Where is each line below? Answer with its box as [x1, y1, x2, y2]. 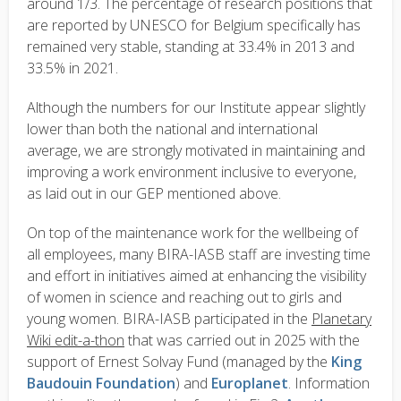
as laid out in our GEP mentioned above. [27, 183, 281, 204]
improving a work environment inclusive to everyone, [27, 162, 356, 183]
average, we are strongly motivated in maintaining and [27, 141, 365, 161]
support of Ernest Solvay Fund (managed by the [27, 352, 331, 372]
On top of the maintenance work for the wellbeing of [27, 223, 358, 243]
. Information [288, 373, 370, 394]
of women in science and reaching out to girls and [27, 287, 342, 308]
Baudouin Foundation [27, 373, 175, 394]
